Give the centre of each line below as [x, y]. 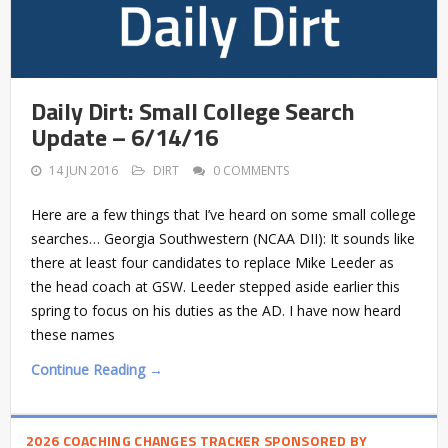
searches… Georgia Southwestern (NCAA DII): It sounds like [223, 239]
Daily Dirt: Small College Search [193, 111]
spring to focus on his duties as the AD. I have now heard [216, 311]
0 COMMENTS [251, 171]
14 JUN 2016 [83, 171]
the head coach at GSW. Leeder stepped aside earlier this [215, 287]
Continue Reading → [97, 370]
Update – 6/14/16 [124, 137]
